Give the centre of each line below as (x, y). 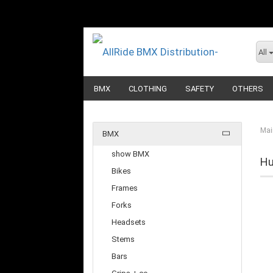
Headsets (129, 222)
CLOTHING (148, 89)
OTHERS (248, 89)
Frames (125, 188)
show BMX (130, 154)
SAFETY (200, 89)
